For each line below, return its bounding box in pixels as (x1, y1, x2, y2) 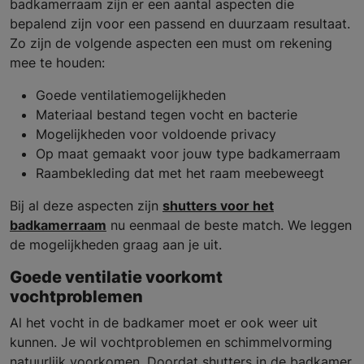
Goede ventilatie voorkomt (10, 267, 223, 288)
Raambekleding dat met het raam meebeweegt (36, 165, 324, 182)
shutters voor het (162, 197, 274, 214)
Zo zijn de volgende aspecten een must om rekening (10, 35, 332, 52)
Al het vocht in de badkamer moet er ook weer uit (10, 314, 318, 331)
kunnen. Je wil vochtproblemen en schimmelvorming (10, 334, 332, 351)
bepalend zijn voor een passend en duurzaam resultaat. (10, 15, 350, 32)
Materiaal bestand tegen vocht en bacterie (36, 106, 297, 123)
